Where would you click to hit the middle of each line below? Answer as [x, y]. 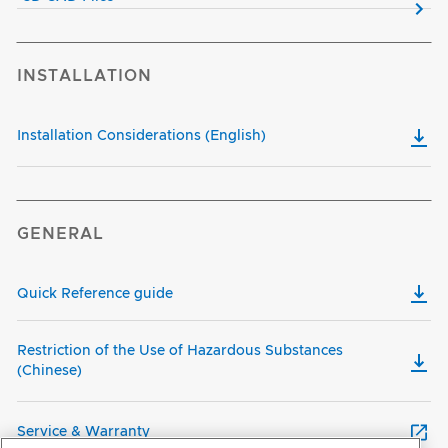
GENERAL [60, 234]
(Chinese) [49, 371]
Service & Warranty [83, 432]
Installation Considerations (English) [141, 136]
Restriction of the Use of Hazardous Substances [180, 351]
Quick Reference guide [95, 294]
